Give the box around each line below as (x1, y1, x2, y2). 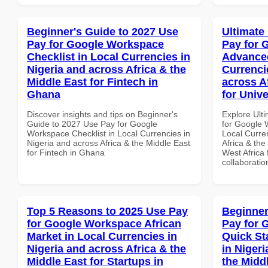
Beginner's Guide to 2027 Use (27, 25, 178, 38)
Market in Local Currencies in (27, 230, 177, 242)
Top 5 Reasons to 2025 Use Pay (27, 205, 188, 217)
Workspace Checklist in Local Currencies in (27, 128, 190, 138)
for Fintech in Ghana (27, 147, 105, 157)
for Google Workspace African (27, 217, 181, 230)
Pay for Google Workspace (27, 38, 164, 50)
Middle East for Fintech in (27, 75, 158, 88)
